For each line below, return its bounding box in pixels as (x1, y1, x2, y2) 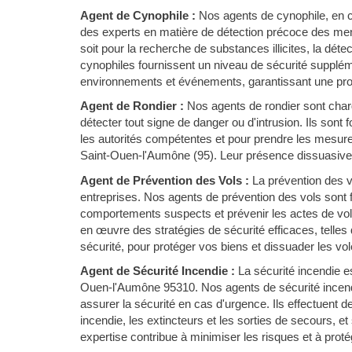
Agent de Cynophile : (80, 8, 196, 22)
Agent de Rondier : (80, 99, 184, 112)
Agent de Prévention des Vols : (80, 173, 249, 187)
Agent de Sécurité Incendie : (80, 264, 235, 277)
